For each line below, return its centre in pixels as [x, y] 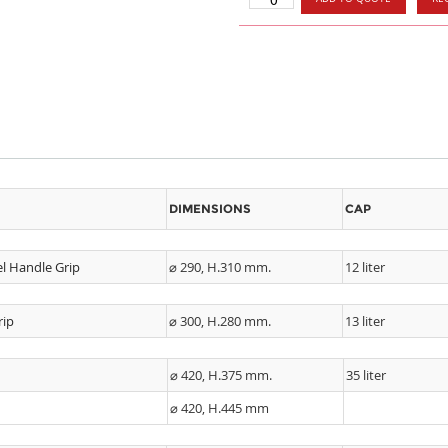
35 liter [366, 375]
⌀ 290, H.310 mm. [220, 267]
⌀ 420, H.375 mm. [221, 375]
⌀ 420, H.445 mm [219, 408]
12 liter [365, 267]
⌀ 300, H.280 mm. [220, 321]
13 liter [365, 321]
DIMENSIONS [210, 209]
